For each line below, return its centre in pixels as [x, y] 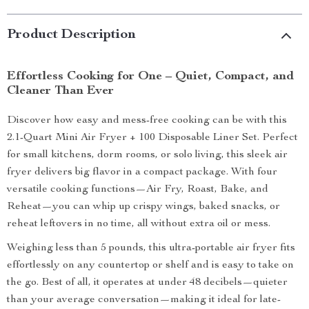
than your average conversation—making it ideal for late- [144, 300]
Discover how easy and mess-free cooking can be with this [147, 121]
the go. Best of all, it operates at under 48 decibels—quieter [147, 283]
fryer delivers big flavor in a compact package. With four [142, 172]
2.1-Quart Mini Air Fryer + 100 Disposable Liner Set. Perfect [152, 138]
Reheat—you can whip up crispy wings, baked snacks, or [143, 207]
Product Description [71, 35]
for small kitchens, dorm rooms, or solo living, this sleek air [147, 155]
